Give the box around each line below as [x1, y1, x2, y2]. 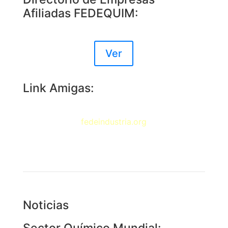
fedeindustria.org [81, 116, 147, 127]
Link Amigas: [22, 80, 94, 95]
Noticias [22, 197, 69, 212]
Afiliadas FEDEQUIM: [22, 6, 138, 20]
